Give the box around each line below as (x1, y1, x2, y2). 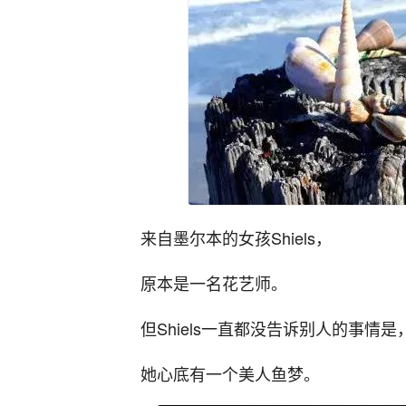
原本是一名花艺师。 (140, 271, 287, 295)
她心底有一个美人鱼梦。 (140, 362, 320, 385)
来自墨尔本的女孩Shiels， (140, 226, 332, 249)
